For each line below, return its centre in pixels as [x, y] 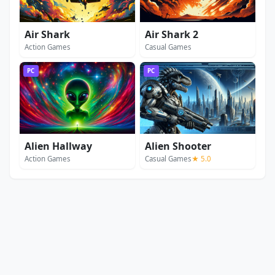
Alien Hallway [58, 146]
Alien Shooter [178, 146]
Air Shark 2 [172, 34]
